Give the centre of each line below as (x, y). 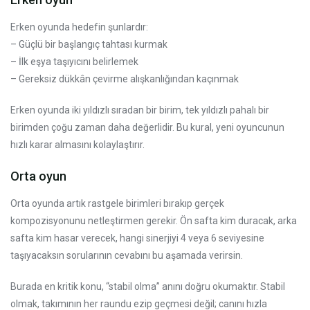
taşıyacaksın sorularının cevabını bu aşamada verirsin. (127, 255)
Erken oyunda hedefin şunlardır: (79, 27)
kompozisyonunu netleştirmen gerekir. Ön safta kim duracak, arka (154, 220)
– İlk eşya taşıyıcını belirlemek (74, 61)
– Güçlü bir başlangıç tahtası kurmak (89, 44)
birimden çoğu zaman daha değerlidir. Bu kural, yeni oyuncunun (147, 127)
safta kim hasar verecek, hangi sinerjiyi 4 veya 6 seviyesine (137, 238)
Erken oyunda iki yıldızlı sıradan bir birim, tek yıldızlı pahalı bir (140, 110)
